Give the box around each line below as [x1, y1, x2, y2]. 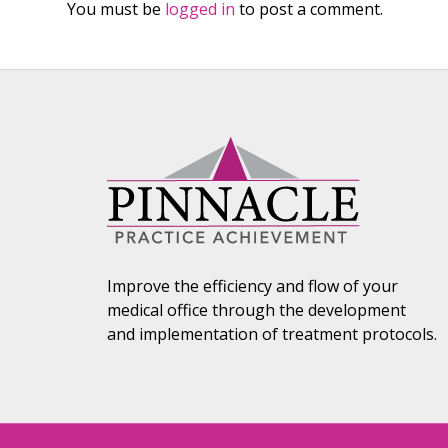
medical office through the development [107, 298, 406, 321]
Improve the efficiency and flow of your [107, 274, 398, 297]
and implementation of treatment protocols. [107, 322, 437, 345]
